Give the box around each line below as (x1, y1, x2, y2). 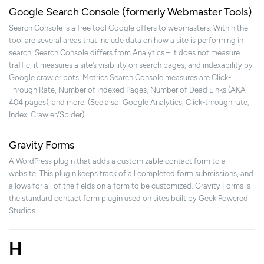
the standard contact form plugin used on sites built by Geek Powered (9, 194, 248, 203)
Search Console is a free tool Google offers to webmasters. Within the (9, 24, 248, 33)
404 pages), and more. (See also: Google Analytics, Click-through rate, (9, 98, 249, 107)
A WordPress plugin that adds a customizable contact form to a (9, 157, 226, 166)
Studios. (9, 206, 37, 216)
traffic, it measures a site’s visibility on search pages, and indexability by (9, 61, 253, 70)
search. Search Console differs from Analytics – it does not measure (9, 48, 240, 58)
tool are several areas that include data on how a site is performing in (9, 36, 243, 45)
